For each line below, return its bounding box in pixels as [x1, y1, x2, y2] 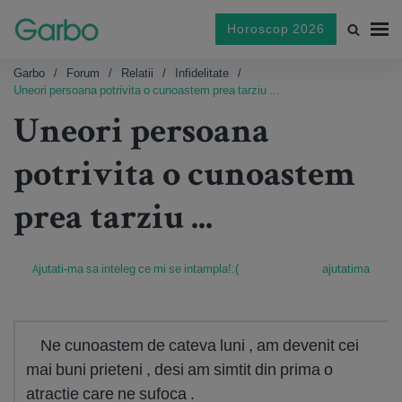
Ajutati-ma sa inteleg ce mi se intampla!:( [32, 261, 239, 276]
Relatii [121, 66, 153, 81]
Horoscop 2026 [227, 21, 325, 37]
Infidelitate [175, 66, 229, 81]
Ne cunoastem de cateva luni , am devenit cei [40, 335, 359, 355]
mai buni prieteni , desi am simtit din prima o [26, 359, 333, 380]
